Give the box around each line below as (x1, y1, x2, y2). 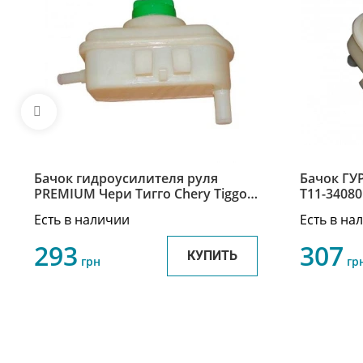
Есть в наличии (34, 211, 130, 229)
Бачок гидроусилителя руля (34, 169, 218, 188)
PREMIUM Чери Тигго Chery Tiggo (34, 185, 247, 203)
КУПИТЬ (186, 248, 237, 264)
